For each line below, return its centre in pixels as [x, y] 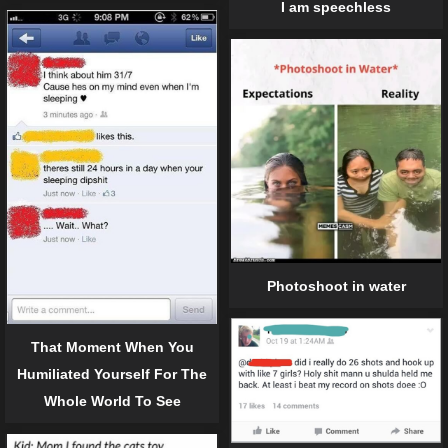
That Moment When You [112, 347]
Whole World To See [112, 401]
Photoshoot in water [336, 285]
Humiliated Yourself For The [112, 374]
